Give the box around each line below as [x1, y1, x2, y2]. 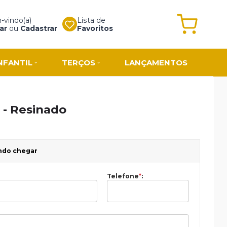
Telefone [107, 172, 139, 180]
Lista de [77, 15, 105, 25]
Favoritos [77, 23, 113, 33]
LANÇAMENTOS [124, 57, 187, 67]
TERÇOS [61, 57, 95, 67]
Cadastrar [20, 23, 57, 33]
